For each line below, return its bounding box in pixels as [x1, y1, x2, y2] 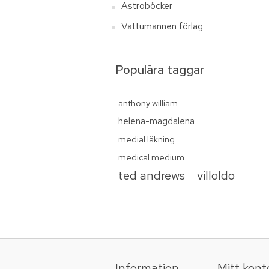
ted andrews [118, 167, 185, 183]
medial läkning [118, 133, 175, 145]
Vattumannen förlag [121, 20, 203, 32]
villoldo [197, 167, 235, 183]
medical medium [118, 151, 184, 163]
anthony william [118, 97, 178, 109]
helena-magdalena [118, 115, 195, 127]
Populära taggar [115, 62, 204, 77]
